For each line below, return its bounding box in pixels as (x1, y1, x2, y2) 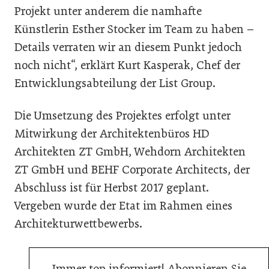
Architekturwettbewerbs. (14, 217, 142, 231)
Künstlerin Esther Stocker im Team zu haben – (14, 22, 254, 36)
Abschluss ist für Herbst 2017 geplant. (14, 181, 209, 195)
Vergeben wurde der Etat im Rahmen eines (14, 199, 232, 213)
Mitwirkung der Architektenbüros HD (14, 127, 209, 141)
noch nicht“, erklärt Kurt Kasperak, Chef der (14, 58, 240, 72)
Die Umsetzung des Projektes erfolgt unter (14, 109, 231, 122)
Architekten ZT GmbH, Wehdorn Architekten (14, 145, 246, 159)
